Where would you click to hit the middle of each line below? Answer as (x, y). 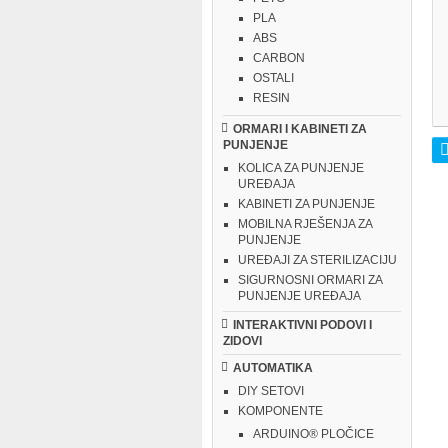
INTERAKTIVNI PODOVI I (302, 325)
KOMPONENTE (280, 411)
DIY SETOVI (271, 391)
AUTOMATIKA (273, 368)
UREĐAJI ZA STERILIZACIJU (317, 260)
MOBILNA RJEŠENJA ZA (305, 224)
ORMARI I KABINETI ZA (300, 129)
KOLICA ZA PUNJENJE (301, 168)
